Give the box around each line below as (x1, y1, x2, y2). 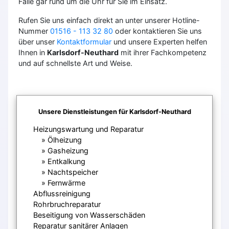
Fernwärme (48, 178, 85, 187)
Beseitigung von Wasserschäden (33, 210, 145, 219)
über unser (18, 37, 57, 46)
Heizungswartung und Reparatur (33, 124, 144, 133)
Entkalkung (48, 156, 85, 166)
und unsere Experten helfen (111, 37, 207, 46)
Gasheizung (48, 146, 88, 155)
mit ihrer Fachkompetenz (119, 48, 207, 57)
